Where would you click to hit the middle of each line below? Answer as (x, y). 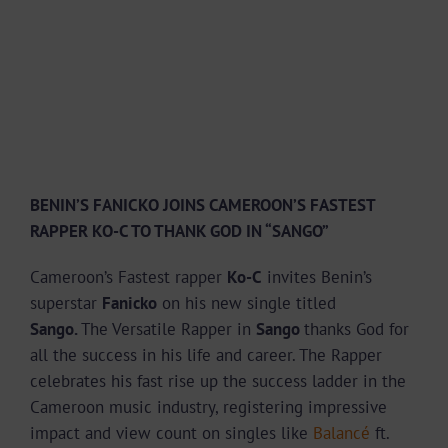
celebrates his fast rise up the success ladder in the (218, 380)
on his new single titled (246, 302)
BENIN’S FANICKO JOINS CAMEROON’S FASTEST (202, 204)
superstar (66, 302)
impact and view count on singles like (169, 432)
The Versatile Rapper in (168, 328)
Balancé (339, 432)
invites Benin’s (317, 276)
